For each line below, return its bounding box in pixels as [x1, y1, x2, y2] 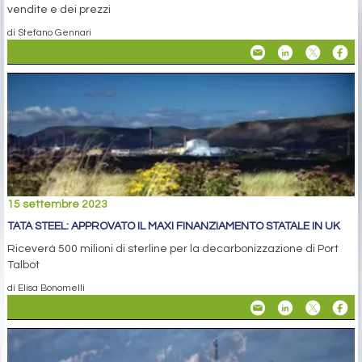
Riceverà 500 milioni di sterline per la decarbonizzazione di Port [7, 242, 339, 255]
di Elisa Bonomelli [7, 282, 85, 293]
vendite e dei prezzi [7, 4, 111, 16]
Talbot [7, 259, 40, 271]
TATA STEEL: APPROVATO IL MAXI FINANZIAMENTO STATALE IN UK [7, 220, 340, 232]
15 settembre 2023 [7, 198, 107, 210]
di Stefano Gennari [7, 27, 91, 38]
